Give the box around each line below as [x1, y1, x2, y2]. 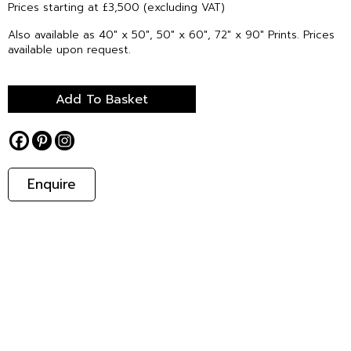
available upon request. [8, 41, 131, 58]
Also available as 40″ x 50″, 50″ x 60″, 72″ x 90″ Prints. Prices [8, 26, 335, 43]
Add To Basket [56, 89, 148, 109]
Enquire [27, 174, 76, 195]
